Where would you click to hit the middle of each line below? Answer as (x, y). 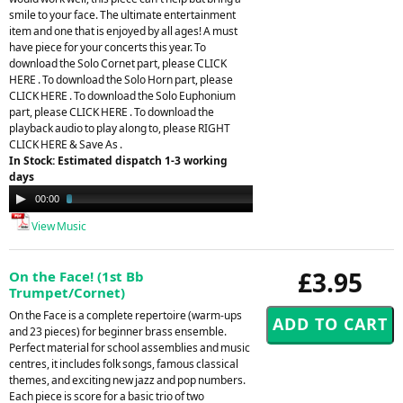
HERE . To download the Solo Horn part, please (121, 79)
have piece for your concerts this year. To (107, 47)
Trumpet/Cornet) (67, 292)
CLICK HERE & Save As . (66, 144)
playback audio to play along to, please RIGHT (120, 128)
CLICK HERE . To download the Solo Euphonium (122, 95)
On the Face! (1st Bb (76, 276)
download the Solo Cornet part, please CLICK (118, 63)
